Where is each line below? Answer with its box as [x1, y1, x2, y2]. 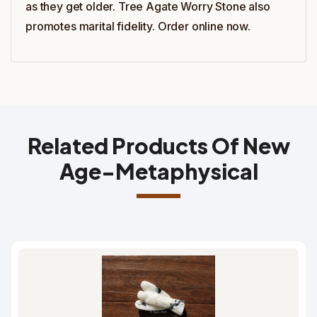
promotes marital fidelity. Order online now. [25, 19, 250, 33]
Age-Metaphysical [59, 158, 258, 185]
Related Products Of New [27, 132, 290, 159]
